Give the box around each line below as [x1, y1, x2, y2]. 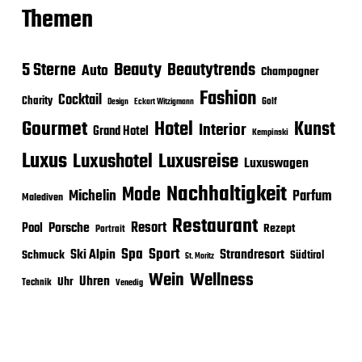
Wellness [189, 266, 254, 294]
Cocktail [57, 89, 102, 112]
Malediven [21, 188, 63, 206]
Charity [21, 91, 53, 110]
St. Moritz [184, 250, 214, 263]
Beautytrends [166, 57, 255, 84]
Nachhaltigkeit [166, 177, 287, 212]
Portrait [95, 221, 125, 237]
